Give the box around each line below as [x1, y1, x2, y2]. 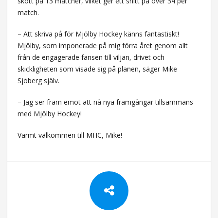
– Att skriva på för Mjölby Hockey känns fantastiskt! [17, 29, 179, 38]
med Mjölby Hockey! [17, 109, 82, 118]
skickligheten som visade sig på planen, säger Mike [17, 64, 177, 73]
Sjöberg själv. [17, 75, 59, 85]
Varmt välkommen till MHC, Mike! [17, 130, 122, 140]
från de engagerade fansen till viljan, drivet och [17, 52, 164, 62]
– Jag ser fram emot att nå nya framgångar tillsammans [17, 97, 193, 107]
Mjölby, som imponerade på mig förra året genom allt [17, 40, 188, 50]
